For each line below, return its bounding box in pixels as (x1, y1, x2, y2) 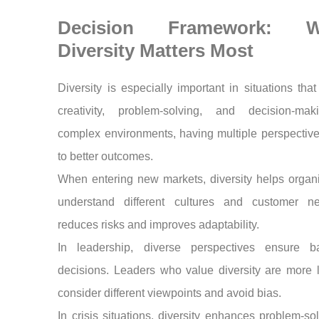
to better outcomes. (58, 150, 154, 163)
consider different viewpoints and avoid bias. (58, 287, 282, 300)
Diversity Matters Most (58, 41, 254, 61)
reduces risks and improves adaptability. (58, 219, 260, 231)
